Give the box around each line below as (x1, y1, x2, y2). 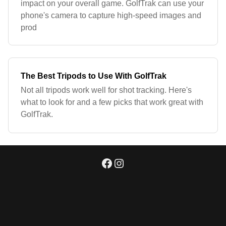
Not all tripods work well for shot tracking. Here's (21, 86, 192, 94)
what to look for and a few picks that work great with (21, 98, 203, 106)
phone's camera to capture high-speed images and (21, 11, 201, 20)
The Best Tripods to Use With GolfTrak (21, 72, 166, 80)
